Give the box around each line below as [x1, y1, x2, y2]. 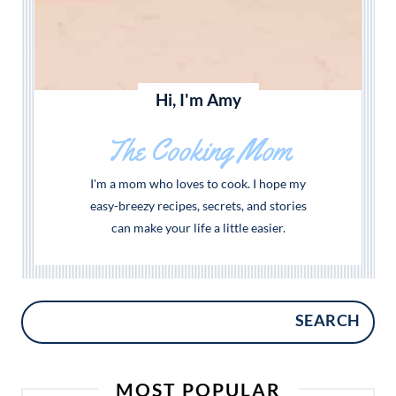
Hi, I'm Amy [155, 89, 241, 110]
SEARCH [294, 310, 361, 331]
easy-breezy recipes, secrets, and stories [89, 197, 307, 213]
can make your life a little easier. [110, 219, 286, 235]
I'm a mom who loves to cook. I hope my [90, 175, 306, 191]
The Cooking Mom [105, 130, 291, 169]
